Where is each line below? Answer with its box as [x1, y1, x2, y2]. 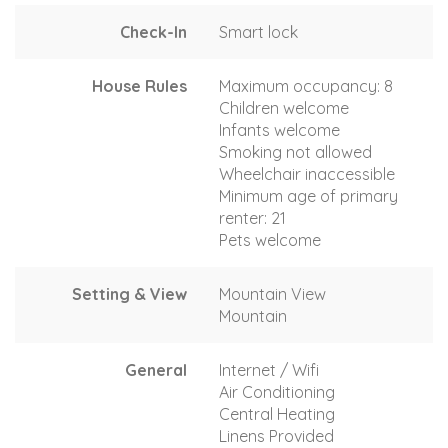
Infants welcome [219, 119, 340, 140]
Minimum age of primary [219, 185, 398, 206]
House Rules [92, 75, 187, 96]
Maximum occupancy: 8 [219, 75, 393, 96]
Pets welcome [219, 229, 321, 250]
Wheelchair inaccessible [219, 163, 395, 184]
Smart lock [219, 21, 298, 42]
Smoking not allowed [219, 141, 372, 162]
